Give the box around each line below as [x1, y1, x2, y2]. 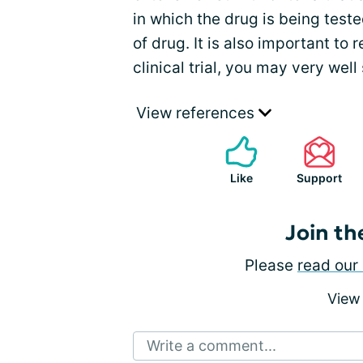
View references [136, 104, 258, 122]
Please [245, 256, 297, 275]
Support [297, 171, 342, 185]
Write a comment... [147, 337, 276, 354]
